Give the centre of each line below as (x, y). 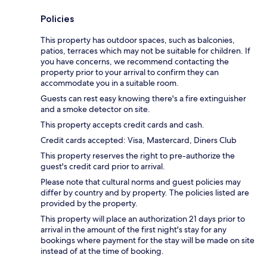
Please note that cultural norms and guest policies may (141, 182)
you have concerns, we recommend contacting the (135, 62)
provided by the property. (89, 204)
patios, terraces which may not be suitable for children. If (145, 51)
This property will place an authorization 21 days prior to (143, 219)
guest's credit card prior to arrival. (103, 167)
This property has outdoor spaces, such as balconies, (138, 40)
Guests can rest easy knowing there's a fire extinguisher (143, 99)
